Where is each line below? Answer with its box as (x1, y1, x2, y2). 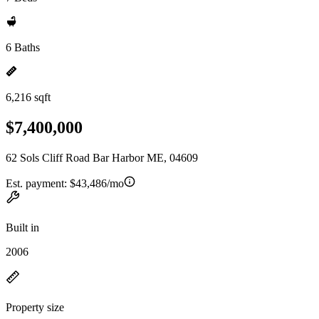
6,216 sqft (6, 91, 51, 103)
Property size (6, 300, 64, 313)
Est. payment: (6, 177, 70, 189)
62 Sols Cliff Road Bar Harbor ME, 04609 (6, 151, 198, 164)
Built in (6, 221, 39, 234)
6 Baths (6, 41, 40, 53)
